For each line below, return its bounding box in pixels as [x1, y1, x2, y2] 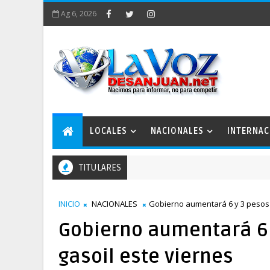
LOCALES [90, 126, 127, 136]
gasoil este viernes [58, 245, 233, 268]
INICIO [58, 198, 80, 209]
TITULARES [79, 162, 121, 173]
